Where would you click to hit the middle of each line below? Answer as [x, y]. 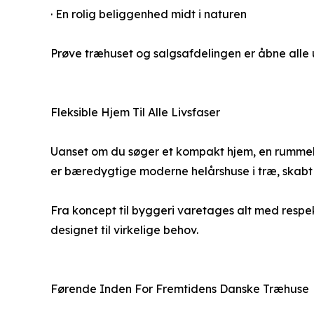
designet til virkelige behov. [124, 230]
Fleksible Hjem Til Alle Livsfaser [135, 112]
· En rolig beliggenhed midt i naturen [149, 14]
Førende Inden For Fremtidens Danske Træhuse [180, 288]
